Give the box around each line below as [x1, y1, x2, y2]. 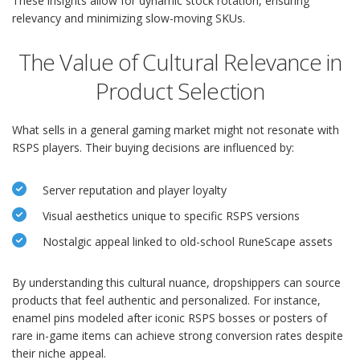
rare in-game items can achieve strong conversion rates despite [12, 328, 343, 344]
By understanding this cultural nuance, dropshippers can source [12, 275, 341, 291]
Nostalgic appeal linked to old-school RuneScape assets [43, 234, 333, 250]
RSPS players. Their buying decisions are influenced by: [12, 140, 294, 156]
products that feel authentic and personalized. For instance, [12, 292, 321, 309]
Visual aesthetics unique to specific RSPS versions [43, 208, 300, 224]
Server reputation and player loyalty [43, 182, 227, 198]
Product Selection [95, 76, 265, 107]
